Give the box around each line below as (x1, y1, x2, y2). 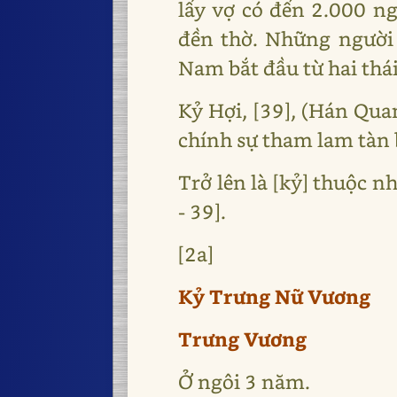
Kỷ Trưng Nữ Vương (178, 284, 371, 309)
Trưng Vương (178, 326, 307, 352)
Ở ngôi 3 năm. (178, 369, 311, 394)
